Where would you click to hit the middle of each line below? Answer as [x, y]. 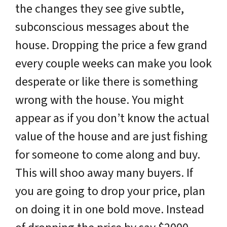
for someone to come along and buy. [108, 155]
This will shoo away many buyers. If [104, 173]
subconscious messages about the [102, 27]
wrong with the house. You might [100, 100]
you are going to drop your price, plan [110, 191]
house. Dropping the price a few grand [111, 45]
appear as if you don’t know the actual [112, 118]
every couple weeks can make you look [113, 64]
